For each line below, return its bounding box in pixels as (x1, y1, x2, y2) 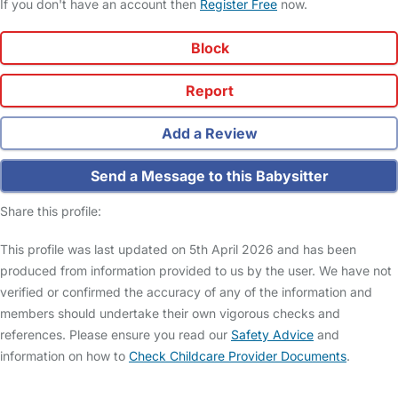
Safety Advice (231, 327, 314, 343)
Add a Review (158, 124, 258, 143)
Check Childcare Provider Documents (129, 348, 346, 364)
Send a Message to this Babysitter (87, 167, 329, 186)
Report (182, 82, 234, 100)
